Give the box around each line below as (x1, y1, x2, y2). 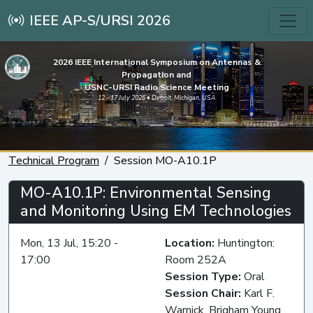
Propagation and (122, 69, 191, 80)
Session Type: (165, 268, 244, 284)
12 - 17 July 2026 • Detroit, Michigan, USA (97, 94, 216, 102)
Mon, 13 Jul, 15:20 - (20, 235, 118, 251)
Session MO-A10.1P (114, 152, 217, 168)
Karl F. (244, 285, 275, 301)
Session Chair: (165, 285, 244, 301)
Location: (165, 235, 217, 251)
